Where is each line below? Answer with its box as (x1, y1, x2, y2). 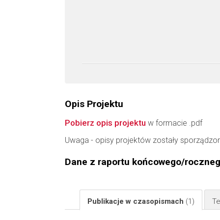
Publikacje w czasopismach (87, 197, 186, 206)
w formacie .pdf (146, 118, 202, 128)
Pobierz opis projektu (65, 118, 146, 128)
